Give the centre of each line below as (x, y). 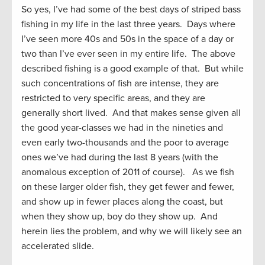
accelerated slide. (58, 246)
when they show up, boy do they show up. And (119, 217)
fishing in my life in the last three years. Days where (128, 25)
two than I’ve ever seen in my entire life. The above (128, 54)
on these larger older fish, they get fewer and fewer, (128, 187)
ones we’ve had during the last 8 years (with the (120, 158)
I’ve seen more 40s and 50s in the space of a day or (127, 39)
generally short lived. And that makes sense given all (131, 113)
